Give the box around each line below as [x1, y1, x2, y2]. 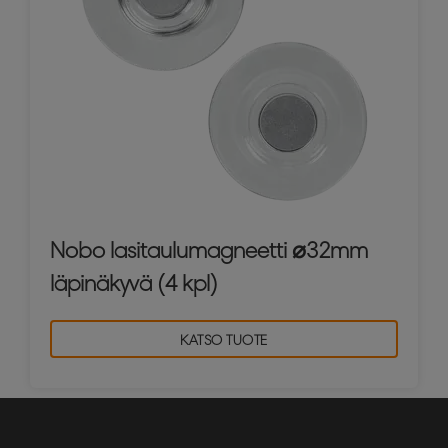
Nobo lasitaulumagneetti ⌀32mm [50, 236, 368, 264]
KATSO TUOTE [180, 331, 268, 349]
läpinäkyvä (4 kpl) [50, 269, 218, 297]
